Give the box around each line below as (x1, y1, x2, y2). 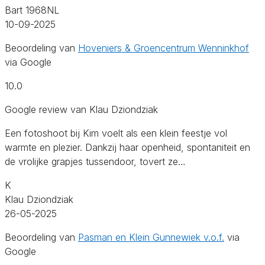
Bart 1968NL (5, 4, 59, 16)
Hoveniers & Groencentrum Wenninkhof (78, 41, 249, 54)
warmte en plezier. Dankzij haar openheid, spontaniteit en (5, 141, 250, 153)
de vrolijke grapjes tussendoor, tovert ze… (5, 155, 186, 167)
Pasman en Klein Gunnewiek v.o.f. (78, 231, 224, 243)
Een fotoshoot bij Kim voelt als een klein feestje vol (5, 127, 227, 139)
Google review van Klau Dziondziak (5, 103, 158, 115)
